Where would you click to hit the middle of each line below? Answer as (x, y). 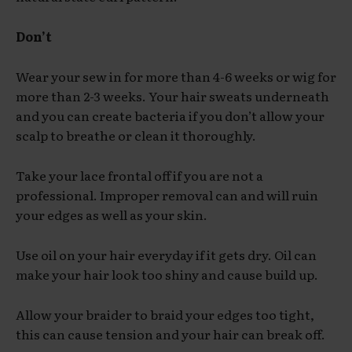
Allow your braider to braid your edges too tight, (165, 314)
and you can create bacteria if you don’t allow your (170, 115)
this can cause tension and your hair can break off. (170, 334)
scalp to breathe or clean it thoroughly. (136, 135)
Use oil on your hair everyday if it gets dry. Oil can (166, 254)
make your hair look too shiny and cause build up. (167, 274)
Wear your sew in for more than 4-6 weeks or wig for (176, 76)
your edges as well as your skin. (112, 214)
